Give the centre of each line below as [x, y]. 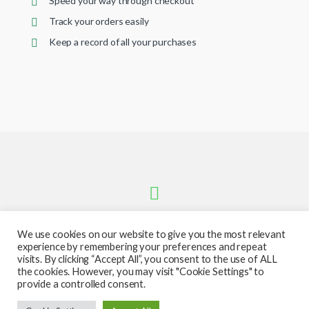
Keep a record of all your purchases [122, 41]
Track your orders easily [99, 21]
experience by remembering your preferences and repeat [142, 247]
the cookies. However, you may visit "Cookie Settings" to [141, 271]
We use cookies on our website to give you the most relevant [151, 234]
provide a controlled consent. [81, 284]
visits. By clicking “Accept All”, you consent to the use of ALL [148, 259]
